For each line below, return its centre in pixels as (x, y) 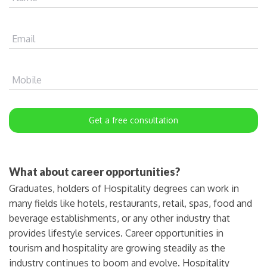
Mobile (27, 80)
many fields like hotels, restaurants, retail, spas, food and (131, 203)
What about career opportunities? (94, 171)
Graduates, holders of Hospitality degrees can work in (124, 188)
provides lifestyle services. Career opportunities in (116, 233)
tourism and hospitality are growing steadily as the (117, 248)
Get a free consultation (133, 120)
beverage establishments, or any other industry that (119, 218)
